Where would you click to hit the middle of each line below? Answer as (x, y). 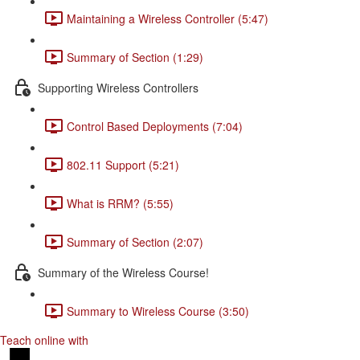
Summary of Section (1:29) (135, 57)
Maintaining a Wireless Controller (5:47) (168, 18)
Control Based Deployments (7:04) (155, 126)
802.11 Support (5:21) (123, 164)
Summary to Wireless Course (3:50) (158, 311)
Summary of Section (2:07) (135, 241)
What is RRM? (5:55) (120, 203)
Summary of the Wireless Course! (123, 272)
